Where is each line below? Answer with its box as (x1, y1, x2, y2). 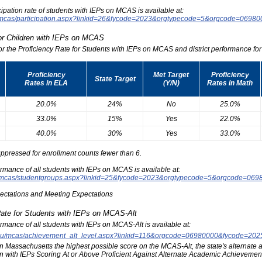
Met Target (153, 70, 189, 79)
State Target (94, 74, 136, 83)
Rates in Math (207, 78, 253, 87)
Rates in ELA (25, 78, 68, 87)
